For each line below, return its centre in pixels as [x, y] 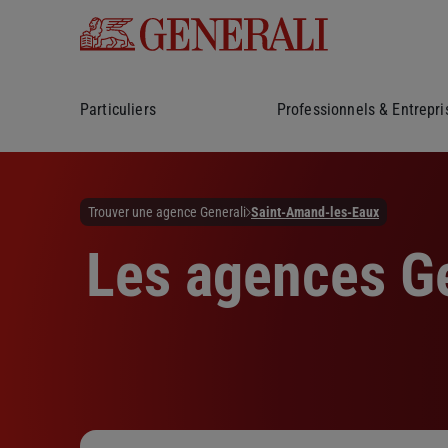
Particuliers [118, 109]
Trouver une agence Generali [167, 211]
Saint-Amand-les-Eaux [315, 211]
